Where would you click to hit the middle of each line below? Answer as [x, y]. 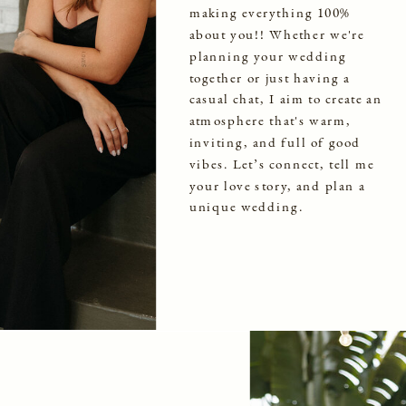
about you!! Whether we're [277, 34]
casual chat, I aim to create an [285, 98]
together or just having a [269, 77]
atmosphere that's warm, [271, 120]
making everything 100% [270, 12]
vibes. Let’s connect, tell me [281, 163]
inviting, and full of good [275, 142]
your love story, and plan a [277, 185]
